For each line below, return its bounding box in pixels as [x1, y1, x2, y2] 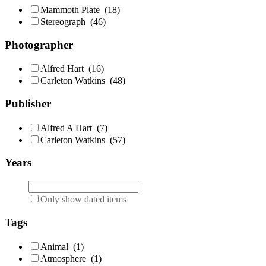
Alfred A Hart [40, 122, 97, 133]
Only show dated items [40, 194, 126, 205]
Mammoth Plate [40, 4, 104, 15]
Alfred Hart [40, 64, 88, 74]
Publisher [5, 97, 51, 110]
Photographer [5, 38, 73, 51]
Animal [40, 241, 73, 252]
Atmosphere [40, 253, 91, 264]
